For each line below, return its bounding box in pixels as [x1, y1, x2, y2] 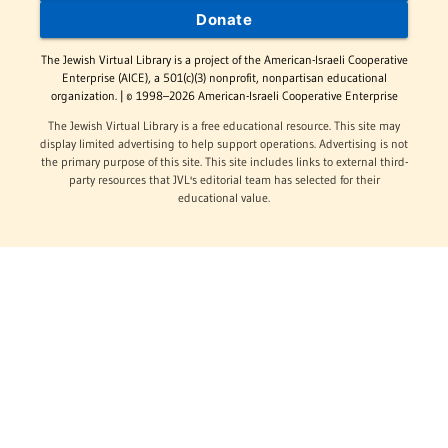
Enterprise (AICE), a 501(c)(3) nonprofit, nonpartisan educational [61, 70, 387, 86]
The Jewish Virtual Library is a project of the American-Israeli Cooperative [40, 52, 408, 68]
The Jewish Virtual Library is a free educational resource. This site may [48, 118, 400, 134]
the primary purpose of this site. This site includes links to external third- [40, 154, 408, 170]
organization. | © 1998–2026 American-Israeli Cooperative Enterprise [50, 88, 398, 104]
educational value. [178, 190, 270, 206]
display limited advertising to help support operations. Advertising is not [40, 136, 408, 152]
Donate [196, 10, 252, 30]
